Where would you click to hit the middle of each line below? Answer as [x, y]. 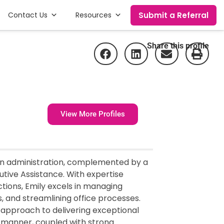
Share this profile [178, 46]
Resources [94, 15]
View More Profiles [93, 114]
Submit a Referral [173, 15]
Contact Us [28, 15]
